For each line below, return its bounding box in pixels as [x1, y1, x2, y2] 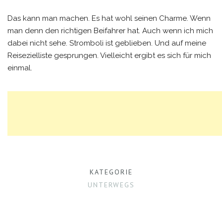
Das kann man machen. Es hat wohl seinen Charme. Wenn [7, 14, 211, 23]
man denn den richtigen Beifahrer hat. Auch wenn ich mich [7, 26, 213, 35]
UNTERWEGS [87, 180, 135, 189]
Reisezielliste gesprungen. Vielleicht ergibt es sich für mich [7, 51, 211, 60]
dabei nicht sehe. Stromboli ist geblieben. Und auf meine [7, 39, 206, 48]
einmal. [7, 63, 32, 72]
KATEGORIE [89, 167, 133, 176]
